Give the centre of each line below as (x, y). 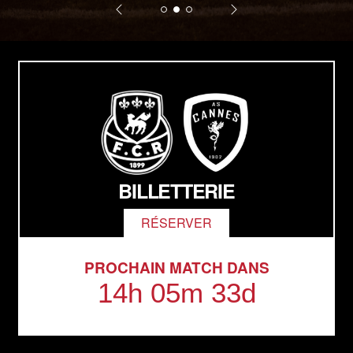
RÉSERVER (176, 222)
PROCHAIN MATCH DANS (176, 267)
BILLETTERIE (176, 190)
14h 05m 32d (176, 292)
